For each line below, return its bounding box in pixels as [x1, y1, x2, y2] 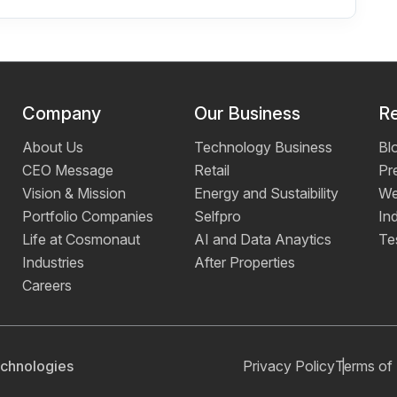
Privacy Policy [242, 357, 335, 376]
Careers [22, 276, 73, 295]
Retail [193, 161, 230, 180]
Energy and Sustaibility [193, 184, 339, 203]
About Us [22, 138, 84, 157]
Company [22, 103, 102, 125]
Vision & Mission [22, 184, 127, 203]
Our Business [193, 103, 300, 125]
